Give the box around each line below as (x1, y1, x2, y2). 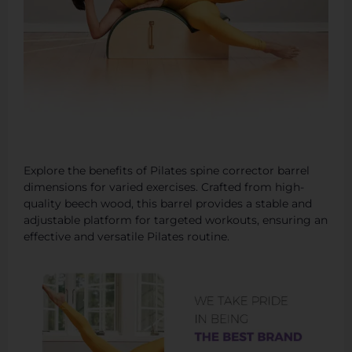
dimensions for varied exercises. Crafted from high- (24, 180, 304, 195)
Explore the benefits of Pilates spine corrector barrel (24, 163, 310, 178)
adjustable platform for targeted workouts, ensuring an (24, 213, 328, 228)
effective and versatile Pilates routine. (24, 229, 229, 244)
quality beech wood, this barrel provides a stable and (24, 196, 312, 211)
